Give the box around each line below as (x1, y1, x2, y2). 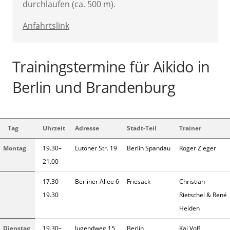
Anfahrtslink (23, 20, 69, 31)
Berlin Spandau (127, 144, 170, 153)
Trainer (179, 124, 201, 133)
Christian (179, 177, 205, 186)
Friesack (127, 177, 150, 186)
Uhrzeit (43, 124, 65, 133)
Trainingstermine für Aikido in (12, 56, 210, 77)
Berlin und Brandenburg (12, 77, 176, 98)
